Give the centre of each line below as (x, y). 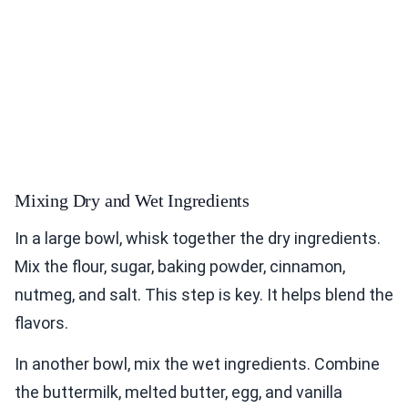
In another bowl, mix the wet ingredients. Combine (197, 364)
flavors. (41, 323)
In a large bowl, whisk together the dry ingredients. (198, 239)
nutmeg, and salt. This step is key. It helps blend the (204, 295)
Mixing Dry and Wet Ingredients (132, 201)
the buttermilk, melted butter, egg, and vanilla (178, 393)
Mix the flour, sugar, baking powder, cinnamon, (180, 267)
